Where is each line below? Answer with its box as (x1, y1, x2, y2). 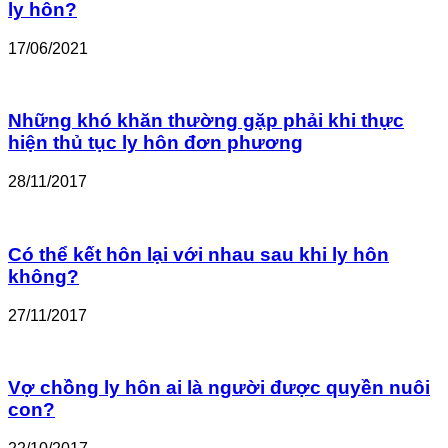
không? (8, 265, 79, 287)
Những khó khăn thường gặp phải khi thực (8, 110, 404, 132)
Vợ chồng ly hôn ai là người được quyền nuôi (8, 377, 430, 399)
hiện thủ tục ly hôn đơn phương (8, 132, 303, 154)
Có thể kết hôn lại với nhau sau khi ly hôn (8, 243, 389, 265)
